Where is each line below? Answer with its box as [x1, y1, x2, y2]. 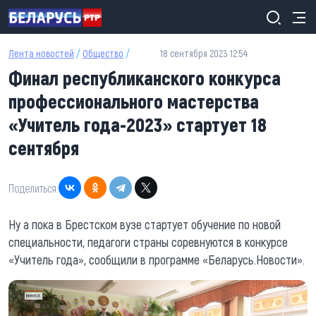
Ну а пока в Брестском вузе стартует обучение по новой [8, 217, 281, 232]
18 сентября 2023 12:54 [160, 47, 248, 59]
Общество [83, 47, 123, 59]
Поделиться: [8, 181, 59, 195]
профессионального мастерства [8, 89, 259, 113]
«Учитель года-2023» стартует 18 [8, 112, 267, 136]
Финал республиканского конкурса [8, 66, 281, 90]
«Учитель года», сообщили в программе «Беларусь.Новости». [8, 252, 305, 267]
